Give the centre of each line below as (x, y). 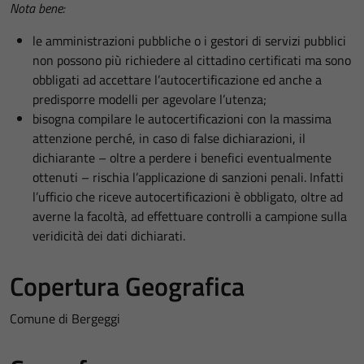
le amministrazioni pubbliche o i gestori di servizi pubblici (189, 41)
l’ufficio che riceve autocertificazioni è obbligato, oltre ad (188, 197)
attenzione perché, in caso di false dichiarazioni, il (169, 138)
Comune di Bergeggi (65, 318)
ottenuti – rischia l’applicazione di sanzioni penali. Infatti (188, 177)
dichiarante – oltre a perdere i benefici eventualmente (182, 158)
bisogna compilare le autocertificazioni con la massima (182, 119)
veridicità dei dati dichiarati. (109, 236)
